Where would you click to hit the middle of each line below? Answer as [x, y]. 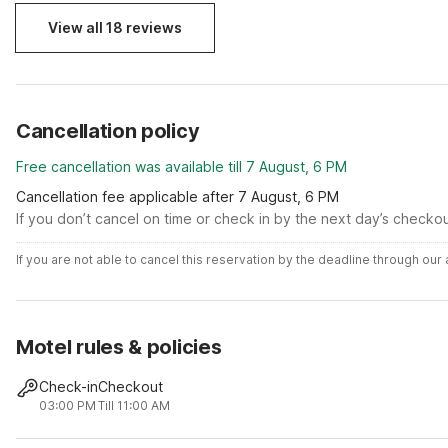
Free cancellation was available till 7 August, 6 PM [181, 166]
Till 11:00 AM [134, 405]
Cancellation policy [108, 131]
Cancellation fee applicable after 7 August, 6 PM [177, 196]
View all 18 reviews [115, 27]
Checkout [131, 386]
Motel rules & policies [119, 347]
